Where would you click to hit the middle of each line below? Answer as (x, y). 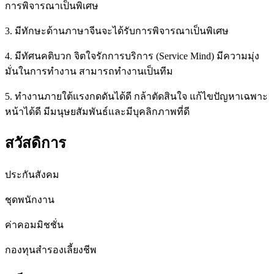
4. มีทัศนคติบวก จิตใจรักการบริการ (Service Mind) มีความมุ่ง (132, 56)
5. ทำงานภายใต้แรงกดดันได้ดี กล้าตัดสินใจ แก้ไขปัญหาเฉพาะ (136, 96)
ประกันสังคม (32, 175)
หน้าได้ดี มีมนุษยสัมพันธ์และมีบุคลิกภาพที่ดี (97, 111)
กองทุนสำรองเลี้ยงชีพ (51, 250)
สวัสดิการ (35, 143)
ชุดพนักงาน (30, 200)
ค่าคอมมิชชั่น (34, 225)
